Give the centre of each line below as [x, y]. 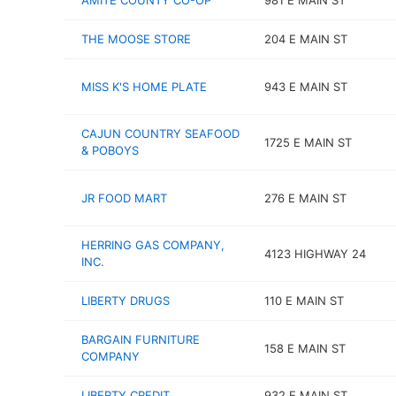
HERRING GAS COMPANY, [153, 245]
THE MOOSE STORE [136, 39]
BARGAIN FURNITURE [141, 339]
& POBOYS [110, 150]
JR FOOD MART [124, 198]
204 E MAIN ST [305, 39]
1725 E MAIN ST [308, 142]
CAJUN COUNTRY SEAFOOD [160, 133]
